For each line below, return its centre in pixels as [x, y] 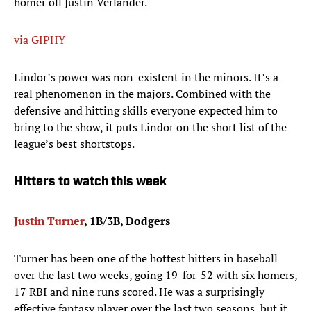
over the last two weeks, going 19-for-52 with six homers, [155, 275]
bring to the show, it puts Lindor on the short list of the [150, 127]
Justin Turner [49, 221]
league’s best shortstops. [75, 144]
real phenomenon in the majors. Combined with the [142, 94]
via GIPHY [40, 40]
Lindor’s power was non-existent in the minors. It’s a [146, 77]
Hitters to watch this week [90, 183]
